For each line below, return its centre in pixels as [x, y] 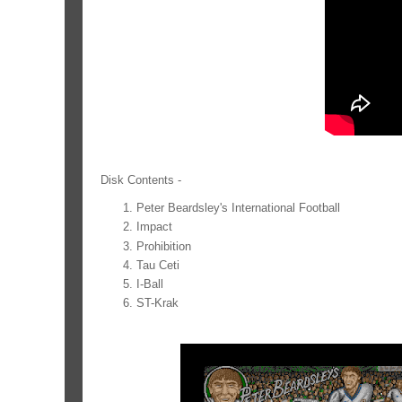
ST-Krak [157, 303]
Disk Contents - [141, 180]
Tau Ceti [158, 265]
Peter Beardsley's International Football [238, 208]
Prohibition [164, 246]
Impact [154, 227]
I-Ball [150, 284]
